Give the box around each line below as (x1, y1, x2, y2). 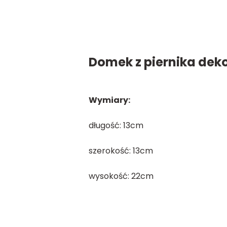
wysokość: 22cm (88, 170, 154, 182)
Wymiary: (88, 94, 130, 106)
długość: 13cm (88, 119, 143, 131)
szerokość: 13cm (88, 144, 153, 157)
